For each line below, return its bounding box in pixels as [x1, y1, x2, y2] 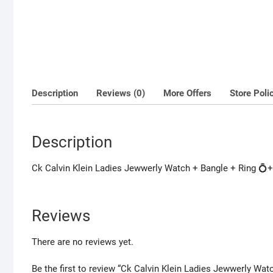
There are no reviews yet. [32, 236, 133, 247]
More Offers [163, 87, 211, 99]
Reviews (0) [96, 87, 145, 99]
